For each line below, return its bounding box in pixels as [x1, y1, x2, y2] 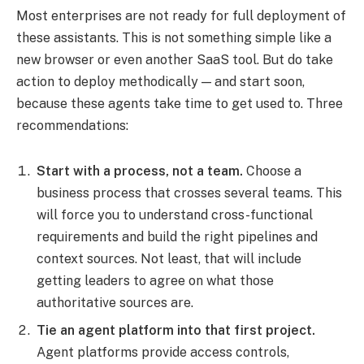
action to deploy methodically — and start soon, [16, 74, 305, 90]
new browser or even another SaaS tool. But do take [16, 52, 333, 68]
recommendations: [16, 118, 128, 134]
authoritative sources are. [37, 295, 193, 311]
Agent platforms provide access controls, [37, 344, 289, 361]
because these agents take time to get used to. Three [16, 96, 343, 112]
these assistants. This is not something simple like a [16, 30, 331, 46]
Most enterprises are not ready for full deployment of [16, 8, 346, 24]
